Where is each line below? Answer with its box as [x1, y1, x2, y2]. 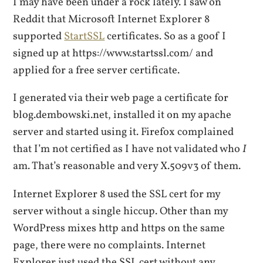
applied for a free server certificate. [13, 63, 180, 78]
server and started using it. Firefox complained [13, 124, 234, 140]
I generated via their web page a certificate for [13, 90, 229, 106]
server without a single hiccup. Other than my [13, 203, 228, 219]
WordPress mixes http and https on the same [13, 220, 225, 236]
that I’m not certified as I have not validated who [13, 141, 243, 157]
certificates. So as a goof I [104, 29, 227, 44]
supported [13, 29, 65, 44]
